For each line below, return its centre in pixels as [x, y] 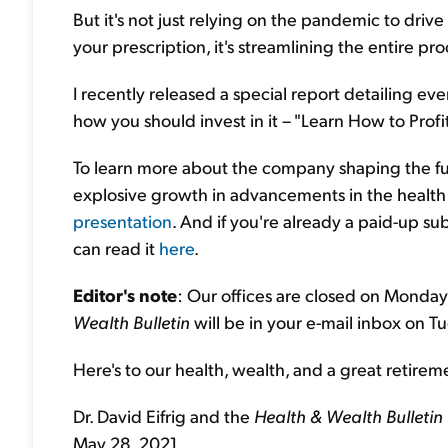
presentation [122, 220]
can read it [116, 247]
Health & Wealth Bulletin [348, 415]
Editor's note [125, 294]
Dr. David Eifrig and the [163, 415]
